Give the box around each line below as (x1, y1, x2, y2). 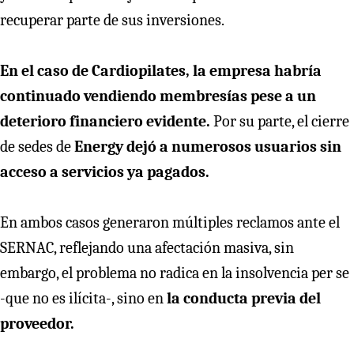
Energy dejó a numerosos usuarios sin (74, 137, 341, 156)
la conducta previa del (164, 288, 321, 307)
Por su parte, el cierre (213, 111, 349, 130)
